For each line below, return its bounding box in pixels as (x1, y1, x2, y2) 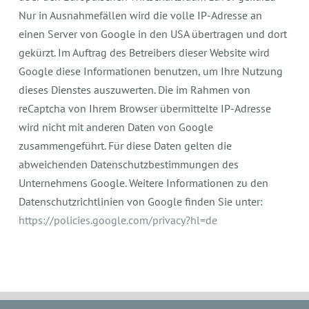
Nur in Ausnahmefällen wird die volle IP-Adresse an (19, 8, 263, 22)
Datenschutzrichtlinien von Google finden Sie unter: (19, 195, 263, 208)
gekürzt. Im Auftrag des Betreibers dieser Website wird (19, 46, 270, 59)
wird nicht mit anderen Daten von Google (19, 120, 214, 134)
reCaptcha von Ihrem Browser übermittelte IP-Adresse (19, 101, 272, 115)
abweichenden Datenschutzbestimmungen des (19, 157, 239, 171)
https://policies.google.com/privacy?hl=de (19, 213, 218, 227)
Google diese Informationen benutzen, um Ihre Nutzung (19, 64, 283, 78)
